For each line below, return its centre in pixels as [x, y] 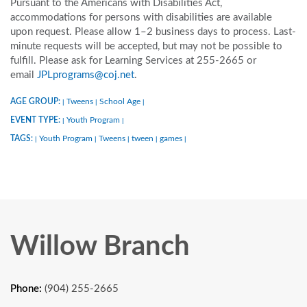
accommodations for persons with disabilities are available [141, 17]
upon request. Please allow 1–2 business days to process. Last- [153, 32]
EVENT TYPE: [36, 120]
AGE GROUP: [36, 101]
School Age [120, 101]
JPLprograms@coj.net [86, 75]
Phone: [27, 288]
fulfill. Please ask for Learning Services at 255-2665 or [133, 60]
